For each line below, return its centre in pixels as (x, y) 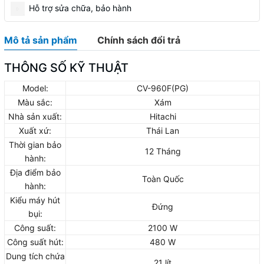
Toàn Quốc (163, 179)
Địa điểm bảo (35, 172)
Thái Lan (163, 130)
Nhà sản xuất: (35, 116)
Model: (35, 88)
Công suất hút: (35, 242)
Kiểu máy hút (35, 200)
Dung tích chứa (35, 256)
